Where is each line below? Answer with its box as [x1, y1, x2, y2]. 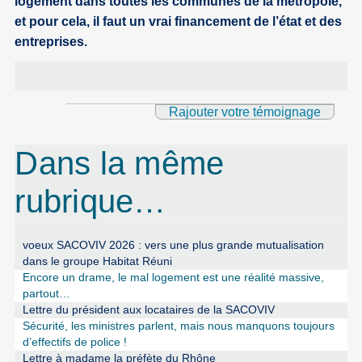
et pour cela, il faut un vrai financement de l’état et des [15, 14, 343, 28]
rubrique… [15, 183, 166, 219]
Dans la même [15, 145, 225, 181]
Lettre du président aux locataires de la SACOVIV [22, 303, 275, 316]
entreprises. [15, 34, 88, 48]
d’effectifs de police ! [22, 335, 127, 348]
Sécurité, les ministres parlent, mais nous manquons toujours [22, 319, 335, 332]
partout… [22, 287, 70, 300]
